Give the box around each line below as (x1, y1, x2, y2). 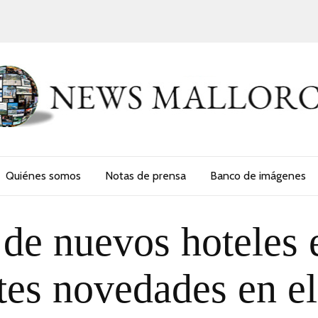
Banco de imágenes (210, 168, 306, 182)
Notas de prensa (105, 168, 186, 182)
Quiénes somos (6, 168, 81, 182)
